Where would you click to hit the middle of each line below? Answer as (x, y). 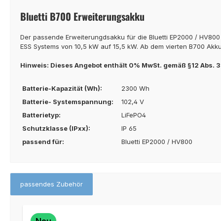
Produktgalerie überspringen (66, 209)
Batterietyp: (41, 115)
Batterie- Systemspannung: (68, 101)
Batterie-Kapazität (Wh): (62, 88)
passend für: (43, 141)
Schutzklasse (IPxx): (56, 128)
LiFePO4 (134, 115)
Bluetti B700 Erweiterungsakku (82, 16)
